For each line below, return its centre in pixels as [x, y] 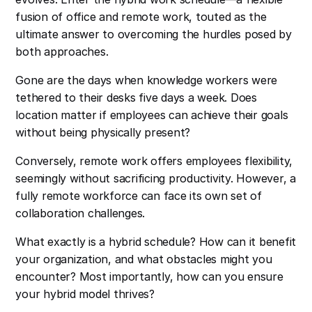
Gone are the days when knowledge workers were [147, 80]
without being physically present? [103, 133]
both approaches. [62, 52]
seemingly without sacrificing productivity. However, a [156, 179]
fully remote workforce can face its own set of [139, 196]
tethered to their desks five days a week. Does [136, 98]
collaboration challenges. [80, 213]
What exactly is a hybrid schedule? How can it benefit [156, 242]
